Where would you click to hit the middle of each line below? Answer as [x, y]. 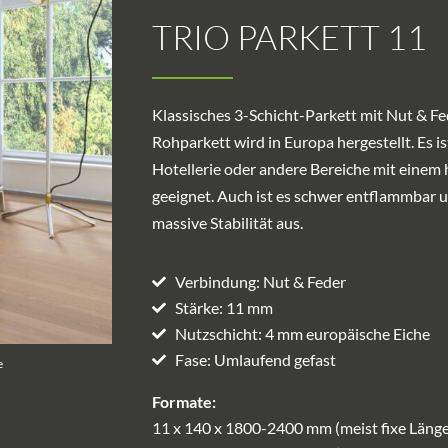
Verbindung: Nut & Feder [260, 282]
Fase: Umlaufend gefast [255, 360]
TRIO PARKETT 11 [289, 37]
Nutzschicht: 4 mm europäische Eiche [302, 334]
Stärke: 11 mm [223, 308]
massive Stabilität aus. [227, 223]
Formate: [184, 402]
